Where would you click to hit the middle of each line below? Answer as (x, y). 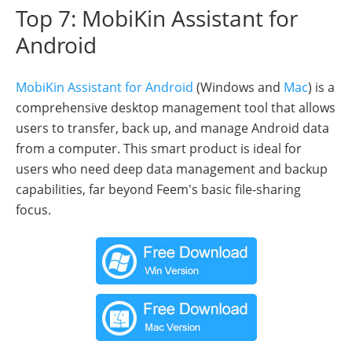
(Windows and (238, 88)
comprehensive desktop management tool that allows (176, 108)
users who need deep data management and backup (172, 169)
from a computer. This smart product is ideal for (159, 149)
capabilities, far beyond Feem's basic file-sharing (158, 190)
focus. (33, 210)
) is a (321, 88)
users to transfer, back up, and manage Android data (172, 128)
